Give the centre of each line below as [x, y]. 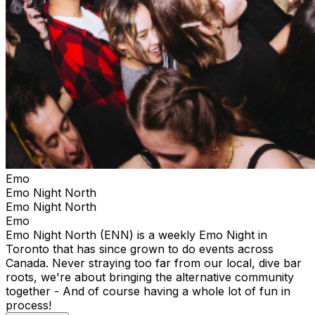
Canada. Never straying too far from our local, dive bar [154, 263]
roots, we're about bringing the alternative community [150, 277]
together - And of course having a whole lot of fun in [148, 291]
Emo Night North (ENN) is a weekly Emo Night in [136, 234]
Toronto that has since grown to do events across [140, 249]
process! [30, 305]
